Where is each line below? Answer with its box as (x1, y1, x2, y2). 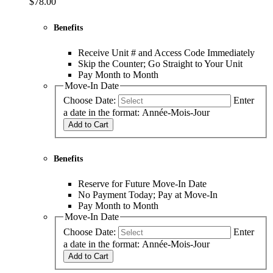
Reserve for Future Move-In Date (78, 179, 207, 190)
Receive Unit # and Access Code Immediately (78, 47, 255, 58)
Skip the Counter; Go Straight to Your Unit (78, 58, 243, 69)
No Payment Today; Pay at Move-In (78, 190, 218, 200)
